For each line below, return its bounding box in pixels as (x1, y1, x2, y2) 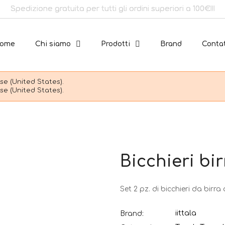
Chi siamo (35, 40, 71, 48)
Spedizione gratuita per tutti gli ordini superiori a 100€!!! (10, 5, 215, 13)
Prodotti (100, 40, 130, 48)
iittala (175, 209, 196, 217)
